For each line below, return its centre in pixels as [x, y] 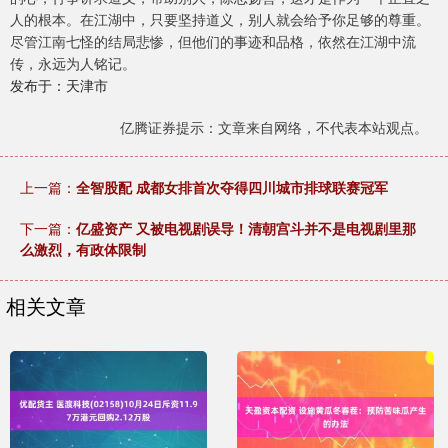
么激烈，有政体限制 [83, 249]
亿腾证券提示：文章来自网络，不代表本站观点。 [274, 127]
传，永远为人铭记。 [73, 63]
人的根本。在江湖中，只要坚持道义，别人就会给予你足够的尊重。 [220, 19]
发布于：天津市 [59, 85]
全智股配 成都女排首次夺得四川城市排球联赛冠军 [232, 187]
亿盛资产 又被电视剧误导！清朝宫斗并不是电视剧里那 [246, 228]
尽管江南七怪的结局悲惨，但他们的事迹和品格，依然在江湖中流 [213, 41]
